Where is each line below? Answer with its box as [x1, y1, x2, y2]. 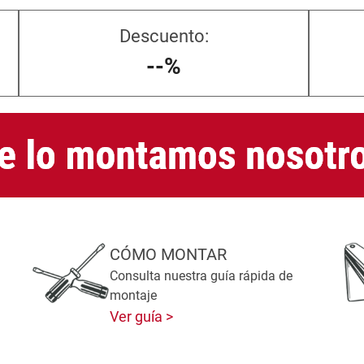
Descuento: [119, 26, 209, 46]
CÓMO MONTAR [110, 245, 227, 264]
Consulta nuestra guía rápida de [110, 268, 293, 284]
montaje [110, 288, 158, 303]
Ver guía [110, 308, 167, 325]
